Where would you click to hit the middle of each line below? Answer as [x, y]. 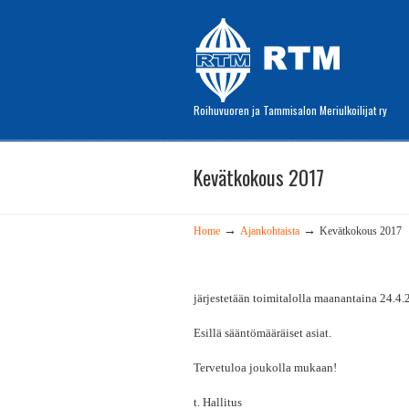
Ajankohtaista [270, 231]
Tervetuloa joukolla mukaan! [265, 367]
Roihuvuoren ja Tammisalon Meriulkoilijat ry [290, 110]
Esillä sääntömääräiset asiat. [262, 333]
